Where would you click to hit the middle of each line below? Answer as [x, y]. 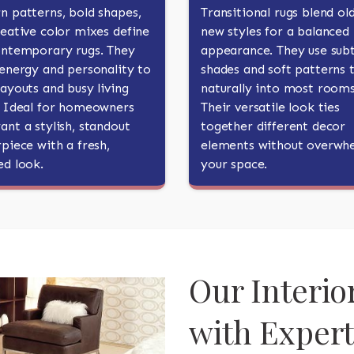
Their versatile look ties [270, 107]
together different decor [273, 126]
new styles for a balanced [275, 31]
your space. [234, 164]
